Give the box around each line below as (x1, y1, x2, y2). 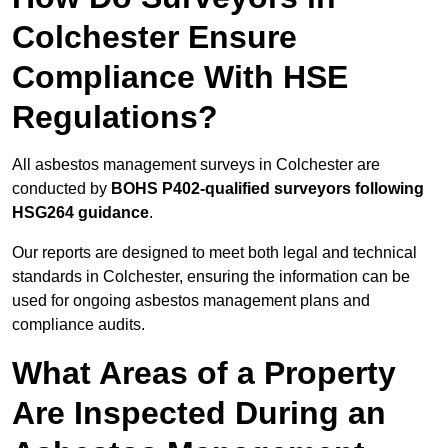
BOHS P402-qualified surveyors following (111, 180, 424, 198)
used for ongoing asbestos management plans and (12, 292, 370, 310)
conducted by (12, 180, 111, 198)
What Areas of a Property (12, 355, 396, 392)
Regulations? (12, 99, 218, 136)
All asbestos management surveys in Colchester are (12, 156, 380, 174)
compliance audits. (12, 316, 145, 334)
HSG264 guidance (12, 204, 149, 222)
